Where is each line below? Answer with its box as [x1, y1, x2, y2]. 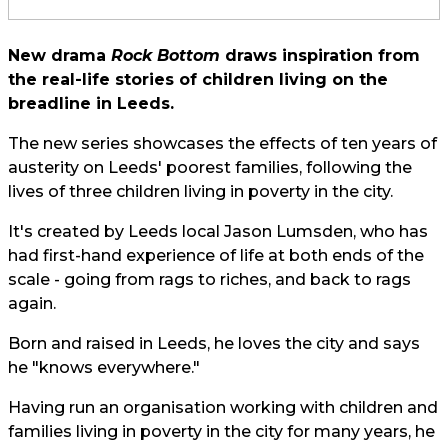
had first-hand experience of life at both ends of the [8, 246, 424, 265]
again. [8, 294, 56, 313]
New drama [8, 46, 111, 65]
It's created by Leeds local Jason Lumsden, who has [8, 222, 428, 241]
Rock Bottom [111, 46, 220, 65]
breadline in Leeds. [8, 94, 174, 113]
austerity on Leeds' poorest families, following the [8, 158, 412, 177]
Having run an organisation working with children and [8, 398, 438, 417]
